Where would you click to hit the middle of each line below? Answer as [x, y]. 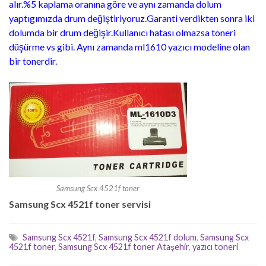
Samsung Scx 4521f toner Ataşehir [123, 246]
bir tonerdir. [33, 61]
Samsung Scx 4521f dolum [148, 237]
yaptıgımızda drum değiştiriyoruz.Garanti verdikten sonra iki [132, 18]
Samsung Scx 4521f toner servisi [80, 204]
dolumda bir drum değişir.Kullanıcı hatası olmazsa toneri [122, 32]
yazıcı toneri [215, 246]
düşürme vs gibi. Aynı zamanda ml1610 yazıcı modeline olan [129, 46]
